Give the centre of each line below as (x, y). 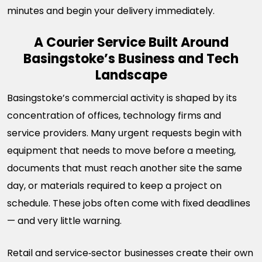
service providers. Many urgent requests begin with (124, 133)
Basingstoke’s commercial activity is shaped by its (122, 98)
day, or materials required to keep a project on (114, 186)
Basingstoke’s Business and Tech (131, 59)
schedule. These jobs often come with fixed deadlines (129, 203)
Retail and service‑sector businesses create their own (130, 253)
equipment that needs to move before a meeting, (121, 151)
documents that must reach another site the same (125, 168)
